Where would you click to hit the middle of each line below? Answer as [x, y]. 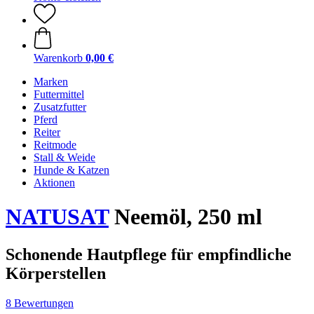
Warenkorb [58, 58]
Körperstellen [56, 273]
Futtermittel [59, 94]
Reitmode [55, 145]
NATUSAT [57, 217]
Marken [51, 82]
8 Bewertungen [40, 303]
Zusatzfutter [60, 107]
